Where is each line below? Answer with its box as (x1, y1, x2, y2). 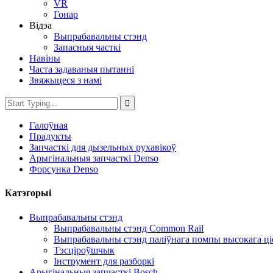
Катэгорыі (5, 188, 51, 199)
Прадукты (29, 131, 71, 141)
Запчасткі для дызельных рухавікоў (29, 142, 176, 152)
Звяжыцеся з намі (29, 75, 102, 85)
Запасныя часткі (54, 42, 121, 52)
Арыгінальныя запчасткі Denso (29, 153, 158, 163)
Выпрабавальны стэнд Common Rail (54, 222, 204, 233)
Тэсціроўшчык (54, 244, 115, 255)
